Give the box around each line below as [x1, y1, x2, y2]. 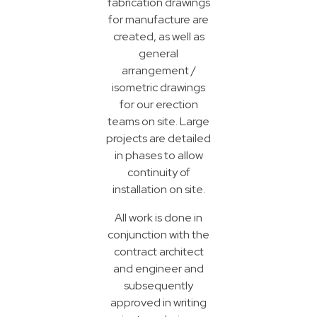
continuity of [127, 164, 190, 180]
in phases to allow [114, 147, 203, 163]
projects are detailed [106, 130, 211, 146]
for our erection [119, 96, 198, 112]
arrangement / [121, 62, 196, 78]
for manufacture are [108, 11, 209, 27]
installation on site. [112, 181, 205, 197]
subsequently [124, 277, 193, 293]
